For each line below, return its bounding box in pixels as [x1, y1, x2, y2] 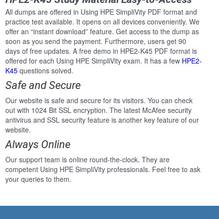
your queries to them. [5, 174, 72, 184]
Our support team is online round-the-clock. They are [5, 154, 170, 165]
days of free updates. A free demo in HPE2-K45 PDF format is [5, 46, 197, 56]
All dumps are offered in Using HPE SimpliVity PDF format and [5, 7, 197, 17]
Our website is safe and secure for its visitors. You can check [5, 95, 193, 106]
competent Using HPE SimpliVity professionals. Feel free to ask [5, 164, 201, 175]
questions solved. [18, 66, 74, 76]
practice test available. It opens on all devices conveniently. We [5, 17, 200, 27]
